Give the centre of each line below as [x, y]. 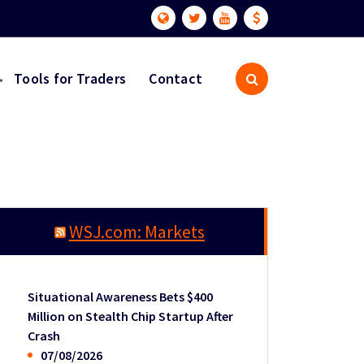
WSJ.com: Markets [136, 232]
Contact [176, 78]
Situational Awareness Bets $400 [121, 296]
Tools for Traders [70, 78]
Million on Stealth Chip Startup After [131, 316]
